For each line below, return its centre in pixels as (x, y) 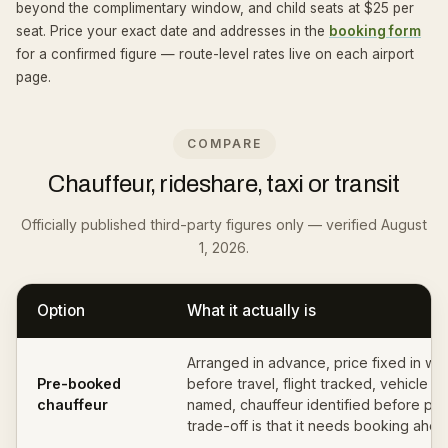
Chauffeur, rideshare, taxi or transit (224, 184)
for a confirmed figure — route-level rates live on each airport (215, 54)
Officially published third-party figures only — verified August (224, 224)
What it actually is (251, 310)
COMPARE (224, 143)
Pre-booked (79, 383)
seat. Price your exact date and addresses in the (170, 31)
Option (61, 310)
